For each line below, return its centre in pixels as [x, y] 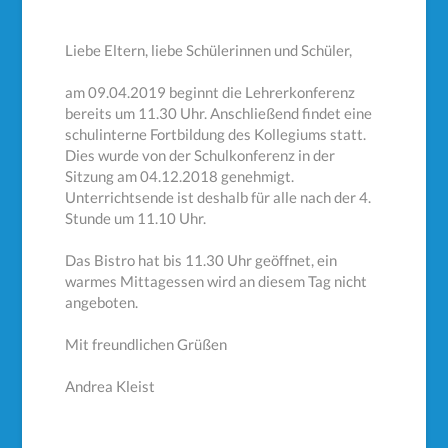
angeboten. [102, 302]
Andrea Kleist [110, 386]
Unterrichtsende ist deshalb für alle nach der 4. [218, 197]
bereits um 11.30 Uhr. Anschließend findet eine [219, 113]
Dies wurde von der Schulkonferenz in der [200, 155]
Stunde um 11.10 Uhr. [136, 218]
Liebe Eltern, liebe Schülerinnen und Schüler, [209, 50]
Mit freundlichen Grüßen [146, 344]
